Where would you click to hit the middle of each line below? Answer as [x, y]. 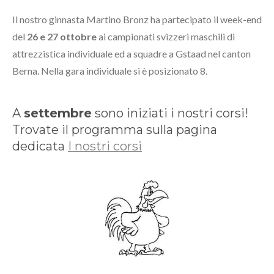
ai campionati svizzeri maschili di [166, 36]
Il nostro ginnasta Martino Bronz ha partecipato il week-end [137, 19]
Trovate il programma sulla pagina [115, 129]
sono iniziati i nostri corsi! [170, 113]
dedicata [40, 146]
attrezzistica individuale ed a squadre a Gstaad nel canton [131, 53]
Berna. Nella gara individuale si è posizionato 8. [110, 70]
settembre [58, 113]
